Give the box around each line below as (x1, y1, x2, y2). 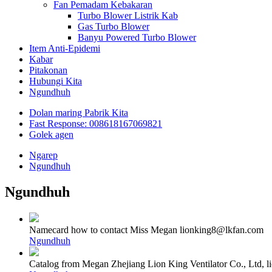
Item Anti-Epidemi (29, 43, 100, 53)
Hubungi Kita (29, 76, 82, 86)
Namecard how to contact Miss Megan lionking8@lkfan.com (29, 224, 263, 235)
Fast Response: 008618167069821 (29, 118, 162, 129)
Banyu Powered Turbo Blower (78, 32, 196, 42)
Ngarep (29, 150, 58, 160)
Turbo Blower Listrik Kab (78, 10, 178, 21)
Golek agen (29, 129, 73, 140)
